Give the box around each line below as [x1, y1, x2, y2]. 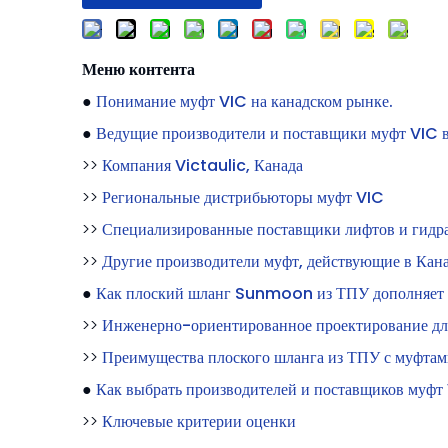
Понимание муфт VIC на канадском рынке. [96, 89, 393, 113]
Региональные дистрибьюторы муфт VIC [102, 185, 384, 209]
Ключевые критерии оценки [102, 409, 296, 433]
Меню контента [82, 57, 195, 81]
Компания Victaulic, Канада [102, 153, 303, 177]
